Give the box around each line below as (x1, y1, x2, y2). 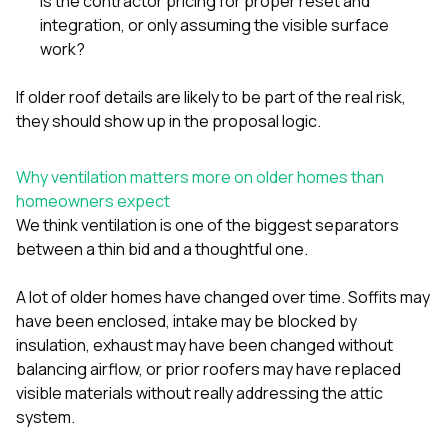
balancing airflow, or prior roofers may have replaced (16, 357, 401, 380)
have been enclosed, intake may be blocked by (16, 309, 357, 332)
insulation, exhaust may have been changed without (16, 333, 393, 356)
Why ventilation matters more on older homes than (16, 165, 384, 188)
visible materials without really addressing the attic (16, 381, 383, 404)
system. (16, 405, 75, 428)
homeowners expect (16, 189, 170, 212)
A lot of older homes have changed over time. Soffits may (16, 285, 430, 308)
